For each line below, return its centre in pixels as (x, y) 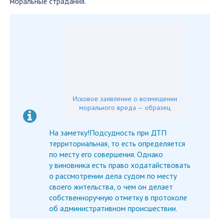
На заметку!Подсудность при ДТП (108, 133)
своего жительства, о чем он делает (111, 187)
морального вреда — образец (125, 108)
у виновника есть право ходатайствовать (120, 165)
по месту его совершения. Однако (106, 154)
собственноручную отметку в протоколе (118, 197)
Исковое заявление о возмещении (125, 99)
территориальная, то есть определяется (117, 143)
